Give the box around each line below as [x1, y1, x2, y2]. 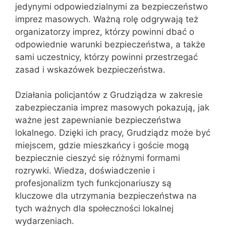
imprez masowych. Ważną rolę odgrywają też [15, 14, 198, 24]
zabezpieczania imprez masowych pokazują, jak [15, 102, 209, 112]
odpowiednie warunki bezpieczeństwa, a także [15, 39, 205, 49]
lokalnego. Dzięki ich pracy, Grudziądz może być [15, 128, 210, 138]
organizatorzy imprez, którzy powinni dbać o [15, 26, 194, 37]
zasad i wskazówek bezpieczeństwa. [15, 64, 165, 75]
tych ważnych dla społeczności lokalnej [15, 203, 174, 213]
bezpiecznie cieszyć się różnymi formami [15, 153, 180, 163]
